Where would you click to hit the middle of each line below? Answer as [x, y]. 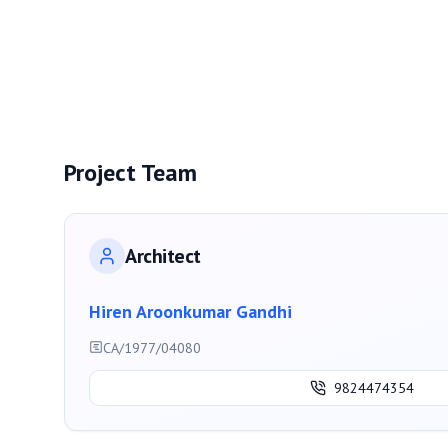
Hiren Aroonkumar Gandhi [190, 311]
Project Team [130, 172]
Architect [163, 255]
